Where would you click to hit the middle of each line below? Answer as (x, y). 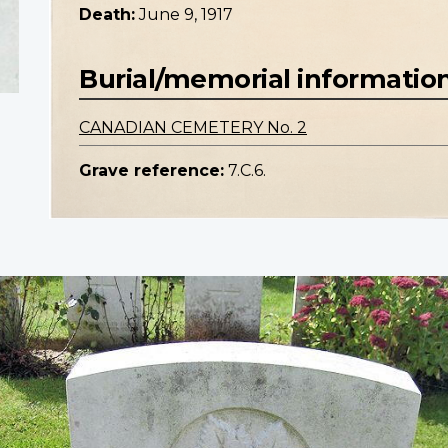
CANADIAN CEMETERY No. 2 (193, 128)
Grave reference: (151, 171)
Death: (107, 15)
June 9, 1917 (186, 15)
